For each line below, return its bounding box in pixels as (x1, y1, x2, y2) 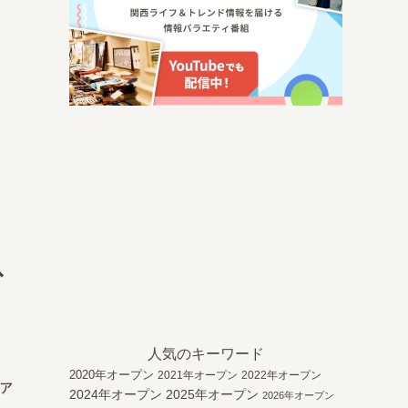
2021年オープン (158, 369, 238, 381)
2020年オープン (69, 368, 154, 382)
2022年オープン (241, 369, 321, 382)
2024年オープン (69, 388, 162, 402)
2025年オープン (166, 388, 259, 402)
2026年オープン (262, 390, 334, 401)
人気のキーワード (148, 346, 264, 362)
